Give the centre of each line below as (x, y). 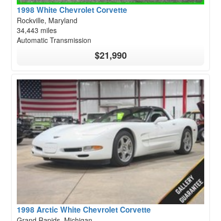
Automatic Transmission (54, 40)
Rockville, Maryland (47, 20)
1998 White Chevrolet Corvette (72, 10)
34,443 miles (37, 30)
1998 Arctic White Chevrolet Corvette (84, 210)
